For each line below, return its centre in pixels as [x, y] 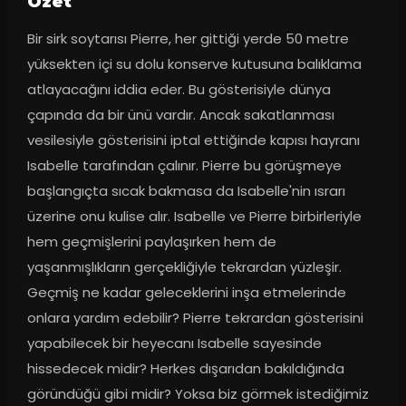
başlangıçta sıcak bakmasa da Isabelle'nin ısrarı [186, 190]
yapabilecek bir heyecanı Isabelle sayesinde [174, 343]
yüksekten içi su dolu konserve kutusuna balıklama [194, 63]
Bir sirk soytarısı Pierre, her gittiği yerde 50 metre [188, 38]
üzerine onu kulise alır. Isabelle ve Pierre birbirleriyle [194, 216]
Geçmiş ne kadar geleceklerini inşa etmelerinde [186, 292]
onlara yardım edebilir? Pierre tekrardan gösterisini [195, 317]
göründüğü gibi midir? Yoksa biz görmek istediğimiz [198, 393]
